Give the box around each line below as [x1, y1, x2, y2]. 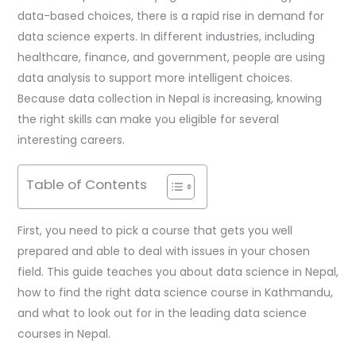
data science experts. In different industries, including [17, 28, 315, 44]
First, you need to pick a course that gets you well [17, 222, 292, 238]
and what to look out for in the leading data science [17, 304, 307, 321]
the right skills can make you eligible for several [17, 110, 279, 127]
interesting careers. [17, 131, 125, 148]
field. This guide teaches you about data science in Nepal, [17, 263, 339, 280]
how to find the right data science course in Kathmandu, [17, 284, 333, 300]
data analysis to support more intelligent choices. [17, 69, 292, 86]
